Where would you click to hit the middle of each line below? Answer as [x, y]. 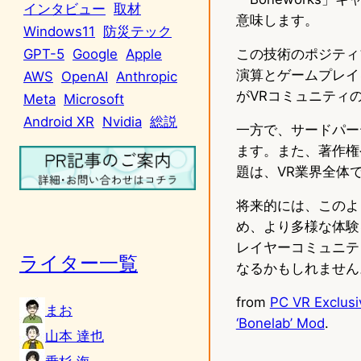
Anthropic [147, 76]
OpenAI [85, 76]
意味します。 [277, 20]
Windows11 [59, 31]
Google [95, 54]
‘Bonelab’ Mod [280, 323]
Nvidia [122, 121]
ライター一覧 [79, 263]
